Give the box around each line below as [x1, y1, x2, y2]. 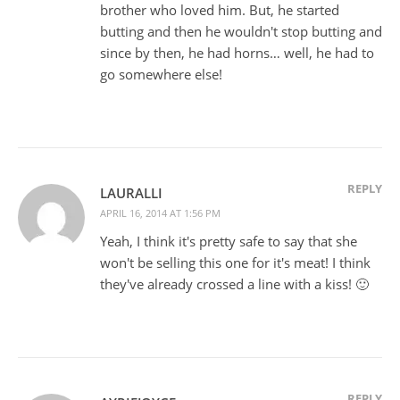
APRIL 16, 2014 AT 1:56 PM [100, 206, 221, 221]
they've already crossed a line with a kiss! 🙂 [100, 275, 369, 294]
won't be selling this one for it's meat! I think [100, 254, 371, 272]
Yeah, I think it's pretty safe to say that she [100, 232, 357, 251]
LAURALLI [100, 184, 162, 203]
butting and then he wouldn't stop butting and [100, 22, 382, 41]
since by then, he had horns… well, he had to [100, 44, 374, 62]
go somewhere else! [100, 65, 222, 84]
